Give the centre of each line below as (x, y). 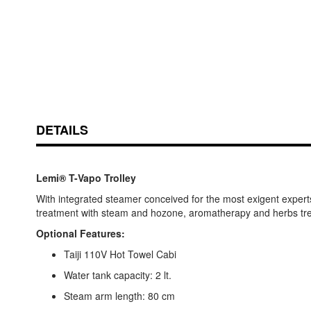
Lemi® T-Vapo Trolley (86, 178)
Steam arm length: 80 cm (119, 296)
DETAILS (62, 130)
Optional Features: (81, 234)
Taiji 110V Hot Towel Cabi (120, 254)
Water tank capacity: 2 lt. (118, 275)
